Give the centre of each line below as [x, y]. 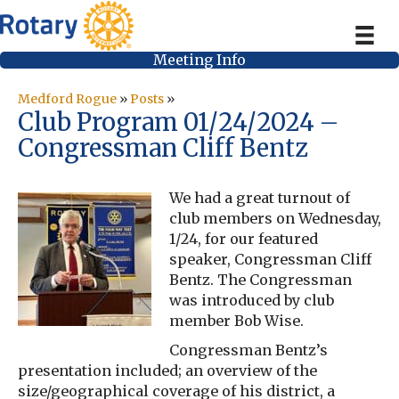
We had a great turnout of [260, 198]
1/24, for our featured [244, 239]
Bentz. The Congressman [261, 280]
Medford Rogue [67, 99]
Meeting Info [199, 60]
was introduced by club [252, 301]
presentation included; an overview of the [167, 371]
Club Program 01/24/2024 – [178, 122]
